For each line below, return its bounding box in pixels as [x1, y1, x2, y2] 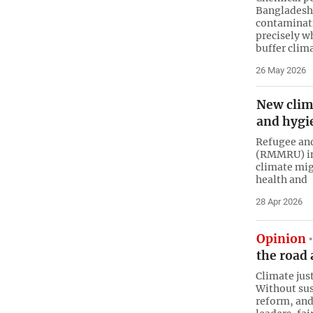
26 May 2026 [255, 64, 306, 75]
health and [255, 173, 307, 187]
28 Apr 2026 [255, 196, 303, 208]
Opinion [256, 231, 306, 247]
